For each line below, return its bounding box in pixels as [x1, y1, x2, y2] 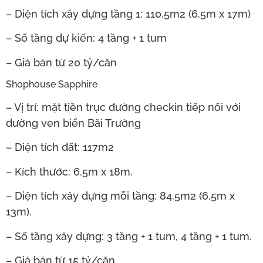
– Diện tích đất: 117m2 [6, 141, 114, 154]
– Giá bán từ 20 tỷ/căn [6, 56, 117, 69]
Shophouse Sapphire [6, 78, 97, 90]
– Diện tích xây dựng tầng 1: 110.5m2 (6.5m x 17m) [6, 7, 251, 20]
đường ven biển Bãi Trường [6, 116, 141, 129]
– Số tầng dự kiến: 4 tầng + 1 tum [6, 32, 167, 45]
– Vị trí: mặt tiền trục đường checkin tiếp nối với [6, 100, 241, 113]
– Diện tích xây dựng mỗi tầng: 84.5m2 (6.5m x [6, 190, 235, 203]
